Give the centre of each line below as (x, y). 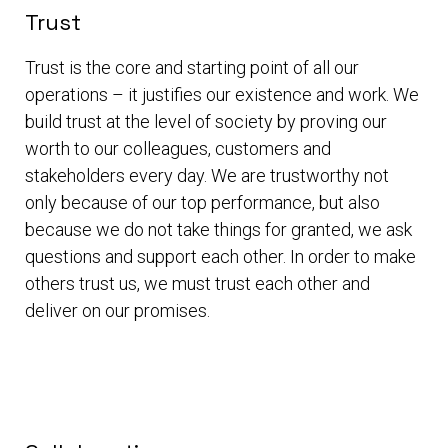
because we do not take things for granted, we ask (218, 229)
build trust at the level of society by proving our (206, 121)
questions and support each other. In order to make (220, 256)
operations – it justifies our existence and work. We (222, 94)
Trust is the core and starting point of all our (192, 67)
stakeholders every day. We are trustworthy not (207, 175)
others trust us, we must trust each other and (197, 283)
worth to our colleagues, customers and (178, 148)
